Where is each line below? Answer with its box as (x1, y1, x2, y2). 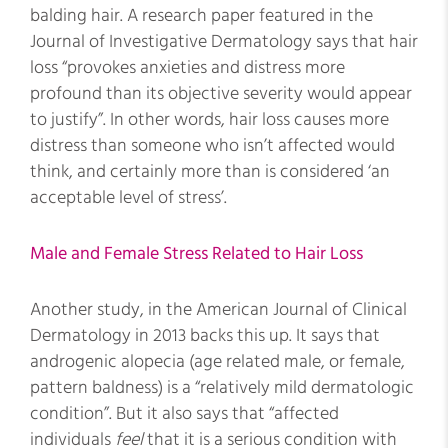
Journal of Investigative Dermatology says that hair (30, 29, 418, 54)
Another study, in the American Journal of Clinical (30, 297, 407, 322)
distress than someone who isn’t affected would (30, 133, 395, 158)
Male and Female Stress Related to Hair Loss (30, 241, 363, 266)
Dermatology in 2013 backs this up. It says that (30, 323, 380, 348)
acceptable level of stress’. (30, 185, 227, 210)
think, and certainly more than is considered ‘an (30, 159, 390, 184)
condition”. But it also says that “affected (30, 401, 339, 426)
